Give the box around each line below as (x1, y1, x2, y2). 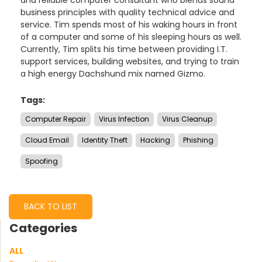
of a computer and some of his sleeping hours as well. (20, 30, 242, 43)
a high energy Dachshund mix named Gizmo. (20, 67, 205, 80)
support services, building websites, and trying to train (20, 55, 239, 67)
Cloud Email (25, 135, 69, 145)
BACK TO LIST (24, 200, 77, 212)
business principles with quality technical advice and (20, 6, 235, 18)
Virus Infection (99, 113, 149, 124)
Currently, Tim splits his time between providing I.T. (20, 43, 227, 55)
